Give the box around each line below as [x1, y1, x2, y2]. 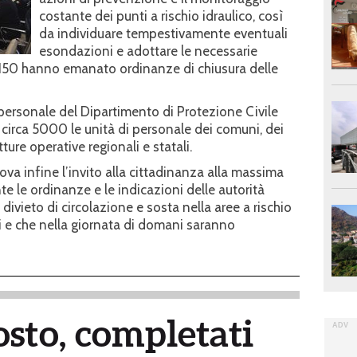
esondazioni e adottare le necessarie [39, 42, 257, 59]
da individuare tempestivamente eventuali [39, 25, 288, 41]
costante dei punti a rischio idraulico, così [39, 7, 283, 24]
